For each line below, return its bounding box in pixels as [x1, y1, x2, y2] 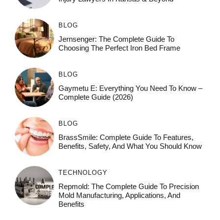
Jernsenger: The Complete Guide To [58, 34, 174, 43]
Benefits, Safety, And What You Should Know [58, 141, 202, 150]
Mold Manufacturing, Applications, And [58, 191, 180, 199]
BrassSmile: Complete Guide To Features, [58, 133, 193, 141]
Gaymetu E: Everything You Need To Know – [58, 83, 202, 92]
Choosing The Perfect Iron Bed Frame [58, 43, 180, 52]
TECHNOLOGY [58, 168, 108, 176]
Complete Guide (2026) [58, 92, 133, 101]
